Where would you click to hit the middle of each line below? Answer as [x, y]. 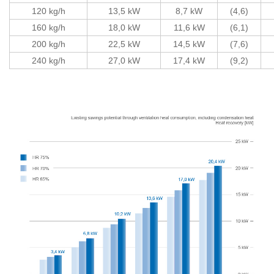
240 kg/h [48, 60]
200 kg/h [48, 44]
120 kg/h [48, 11]
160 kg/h [48, 27]
